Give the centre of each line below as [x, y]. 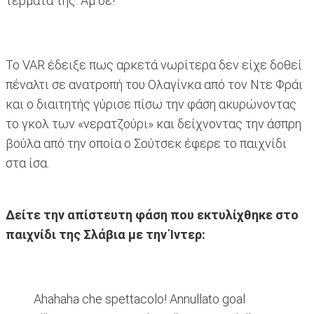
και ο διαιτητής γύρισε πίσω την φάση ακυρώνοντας [151, 104]
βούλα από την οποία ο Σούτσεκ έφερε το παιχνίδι [146, 144]
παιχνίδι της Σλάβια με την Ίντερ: [107, 235]
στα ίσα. [27, 163]
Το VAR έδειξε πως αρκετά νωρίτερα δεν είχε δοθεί [154, 65]
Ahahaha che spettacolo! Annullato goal [139, 299]
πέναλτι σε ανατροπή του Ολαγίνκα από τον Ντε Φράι [154, 85]
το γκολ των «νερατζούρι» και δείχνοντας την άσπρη [153, 124]
